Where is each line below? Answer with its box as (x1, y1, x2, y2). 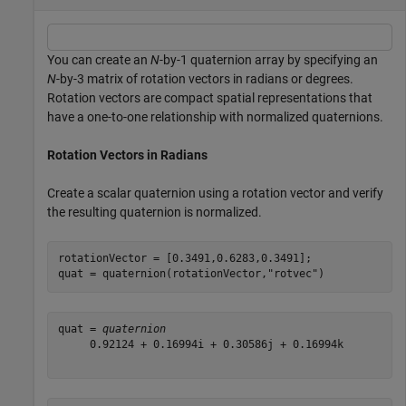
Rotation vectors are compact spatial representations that (47, 90, 372, 105)
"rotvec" (266, 267, 318, 281)
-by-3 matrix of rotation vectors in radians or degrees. (56, 71, 353, 86)
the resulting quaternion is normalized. (47, 204, 262, 219)
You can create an (47, 52, 150, 67)
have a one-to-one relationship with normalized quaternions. (47, 109, 383, 124)
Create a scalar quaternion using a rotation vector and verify (47, 185, 383, 200)
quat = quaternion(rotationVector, (57, 267, 267, 281)
